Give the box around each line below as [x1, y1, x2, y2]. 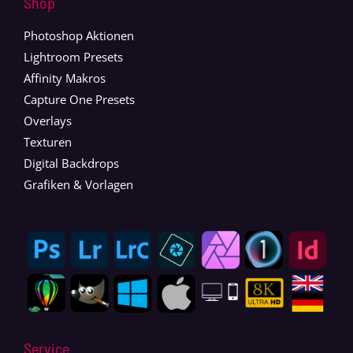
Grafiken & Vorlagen [24, 176, 133, 192]
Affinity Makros [24, 69, 106, 86]
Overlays [24, 112, 72, 128]
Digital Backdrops [24, 154, 119, 171]
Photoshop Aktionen [24, 27, 134, 43]
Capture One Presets [24, 91, 135, 107]
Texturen [24, 133, 72, 150]
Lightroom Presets [24, 48, 123, 65]
